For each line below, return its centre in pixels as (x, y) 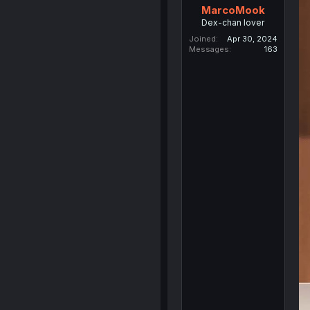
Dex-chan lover (233, 22)
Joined (202, 39)
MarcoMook (233, 10)
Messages (209, 49)
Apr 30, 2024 (252, 39)
